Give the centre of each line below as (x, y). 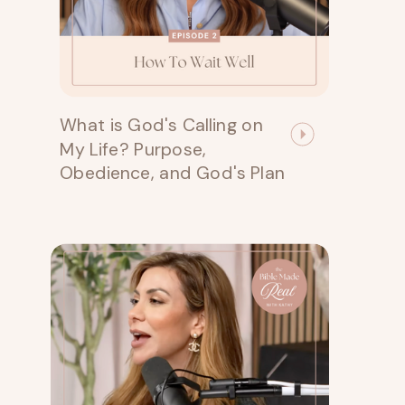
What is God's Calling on (161, 124)
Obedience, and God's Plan (172, 173)
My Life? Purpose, (133, 148)
